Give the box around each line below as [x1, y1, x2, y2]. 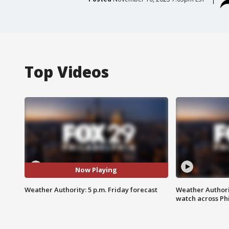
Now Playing [75, 165, 118, 175]
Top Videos [25, 61, 109, 82]
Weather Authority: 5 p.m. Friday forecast [25, 185, 157, 194]
